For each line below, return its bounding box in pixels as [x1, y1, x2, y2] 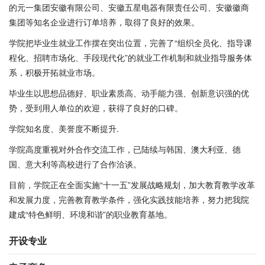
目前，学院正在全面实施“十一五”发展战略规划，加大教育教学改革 [9, 179, 255, 190]
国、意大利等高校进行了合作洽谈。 [9, 158, 141, 170]
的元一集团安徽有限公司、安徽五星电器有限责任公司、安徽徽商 [9, 1, 249, 13]
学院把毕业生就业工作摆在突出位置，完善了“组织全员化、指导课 [9, 37, 252, 49]
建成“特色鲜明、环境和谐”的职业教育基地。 [9, 208, 172, 220]
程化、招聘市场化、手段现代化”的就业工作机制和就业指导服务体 [9, 51, 252, 63]
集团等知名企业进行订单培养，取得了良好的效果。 [9, 16, 199, 28]
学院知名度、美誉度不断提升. [9, 122, 119, 134]
